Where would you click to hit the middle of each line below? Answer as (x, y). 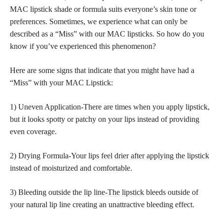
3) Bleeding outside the (47, 192)
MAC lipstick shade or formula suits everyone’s (85, 9)
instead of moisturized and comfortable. (71, 168)
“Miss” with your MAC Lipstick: (61, 82)
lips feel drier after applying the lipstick (149, 155)
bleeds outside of (171, 192)
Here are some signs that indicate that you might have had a (102, 70)
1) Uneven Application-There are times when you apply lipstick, (110, 107)
